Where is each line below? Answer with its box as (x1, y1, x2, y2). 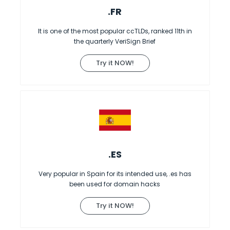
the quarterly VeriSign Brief (74, 36, 156, 46)
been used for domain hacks (69, 179, 161, 188)
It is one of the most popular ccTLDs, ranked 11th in (37, 26, 192, 35)
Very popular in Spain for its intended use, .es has (38, 169, 191, 178)
